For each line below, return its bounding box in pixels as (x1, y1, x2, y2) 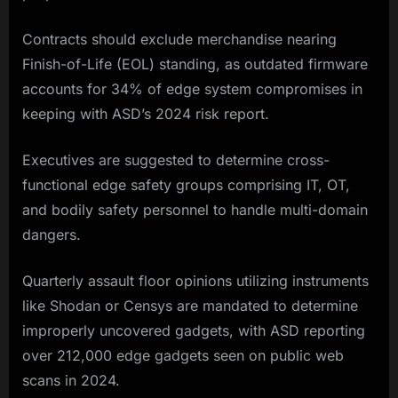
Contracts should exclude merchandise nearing (22, 30, 337, 49)
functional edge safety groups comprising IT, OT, (22, 176, 350, 195)
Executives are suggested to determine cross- (22, 151, 330, 170)
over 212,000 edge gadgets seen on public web (22, 346, 344, 365)
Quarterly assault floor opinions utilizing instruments (22, 272, 369, 291)
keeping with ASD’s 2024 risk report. (22, 105, 269, 123)
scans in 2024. (22, 371, 120, 390)
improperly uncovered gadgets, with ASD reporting (22, 322, 365, 340)
